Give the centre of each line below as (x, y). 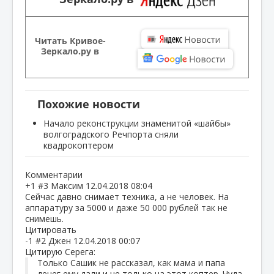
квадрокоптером (79, 145)
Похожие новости (89, 104)
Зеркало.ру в (70, 51)
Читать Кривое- (70, 40)
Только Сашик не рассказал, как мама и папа (131, 262)
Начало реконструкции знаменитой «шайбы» (137, 123)
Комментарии (55, 174)
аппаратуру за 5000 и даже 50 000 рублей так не (126, 207)
